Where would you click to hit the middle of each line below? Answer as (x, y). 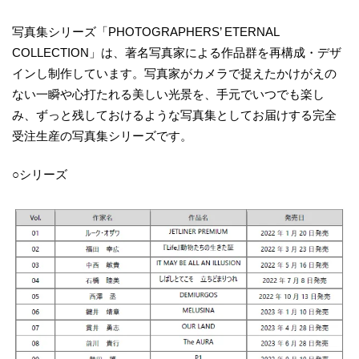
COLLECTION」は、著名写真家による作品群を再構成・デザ (177, 52)
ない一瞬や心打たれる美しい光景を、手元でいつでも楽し (168, 94)
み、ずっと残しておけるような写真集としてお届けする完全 (174, 115)
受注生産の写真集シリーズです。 (102, 135)
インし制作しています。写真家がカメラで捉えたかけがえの (174, 73)
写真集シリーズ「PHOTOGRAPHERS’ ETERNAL (145, 31)
